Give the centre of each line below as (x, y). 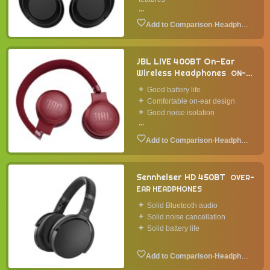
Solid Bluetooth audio (182, 206)
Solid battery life (173, 228)
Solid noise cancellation (186, 217)
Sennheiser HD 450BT (181, 177)
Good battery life (174, 90)
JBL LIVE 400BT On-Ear (186, 61)
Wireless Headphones (181, 73)
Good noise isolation (181, 113)
